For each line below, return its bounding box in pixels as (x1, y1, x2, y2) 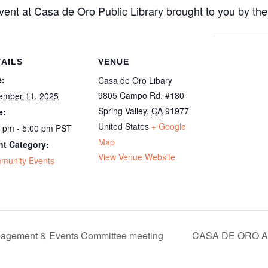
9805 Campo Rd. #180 (98, 89, 184, 101)
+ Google (151, 120, 186, 132)
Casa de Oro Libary (98, 74, 172, 86)
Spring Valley (98, 104, 147, 117)
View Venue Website (98, 150, 175, 163)
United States (98, 120, 149, 132)
